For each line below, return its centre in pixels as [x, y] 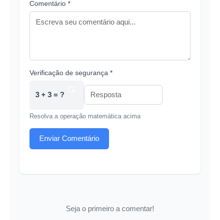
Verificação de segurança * [71, 72]
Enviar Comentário [69, 138]
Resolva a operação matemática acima [85, 116]
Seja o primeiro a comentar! [110, 208]
